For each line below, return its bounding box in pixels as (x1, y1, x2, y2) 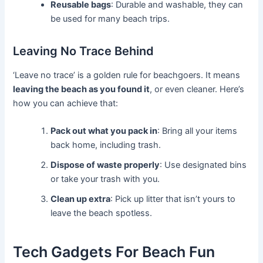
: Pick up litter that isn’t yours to (110, 194, 236, 205)
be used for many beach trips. (50, 13, 170, 24)
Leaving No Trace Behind (13, 43, 154, 58)
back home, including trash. (50, 140, 161, 151)
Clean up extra (50, 194, 111, 205)
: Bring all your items (157, 126, 238, 137)
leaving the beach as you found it (13, 83, 150, 95)
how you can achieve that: (13, 97, 119, 109)
